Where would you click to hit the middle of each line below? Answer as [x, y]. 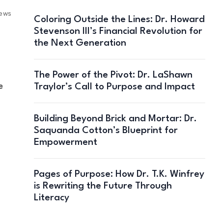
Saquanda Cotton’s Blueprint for [106, 130]
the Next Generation [80, 43]
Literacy [51, 198]
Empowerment [65, 142]
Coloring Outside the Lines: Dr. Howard [119, 19]
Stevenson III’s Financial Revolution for [118, 31]
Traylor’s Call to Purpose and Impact [114, 87]
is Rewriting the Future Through [103, 186]
